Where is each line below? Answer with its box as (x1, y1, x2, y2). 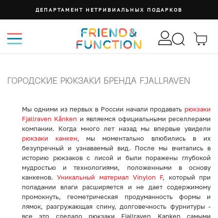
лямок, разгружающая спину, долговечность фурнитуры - (22, 202, 211, 210)
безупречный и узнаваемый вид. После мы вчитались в (22, 144, 211, 152)
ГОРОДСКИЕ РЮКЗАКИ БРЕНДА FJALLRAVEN (7, 78, 190, 86)
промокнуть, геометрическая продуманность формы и (22, 193, 211, 200)
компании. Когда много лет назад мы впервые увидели (22, 125, 211, 132)
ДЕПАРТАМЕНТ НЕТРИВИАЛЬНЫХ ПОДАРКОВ (36, 7, 182, 13)
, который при (163, 173, 211, 181)
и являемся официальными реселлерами (77, 115, 211, 123)
